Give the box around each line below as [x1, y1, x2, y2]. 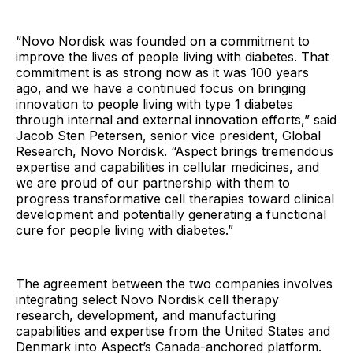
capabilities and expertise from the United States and [16, 323, 330, 339]
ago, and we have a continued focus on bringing [16, 80, 306, 96]
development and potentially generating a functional [16, 206, 326, 222]
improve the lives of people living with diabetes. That [16, 49, 329, 65]
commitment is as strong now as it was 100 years [16, 65, 309, 80]
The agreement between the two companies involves [16, 276, 333, 292]
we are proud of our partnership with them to [16, 175, 290, 191]
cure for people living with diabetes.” [16, 222, 233, 238]
